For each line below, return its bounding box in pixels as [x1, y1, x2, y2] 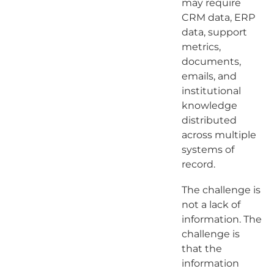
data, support [181, 26, 247, 38]
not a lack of [181, 198, 240, 210]
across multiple [181, 128, 256, 141]
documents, [181, 55, 241, 67]
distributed [181, 114, 237, 126]
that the [181, 242, 222, 254]
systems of [181, 143, 234, 155]
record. [181, 158, 218, 170]
